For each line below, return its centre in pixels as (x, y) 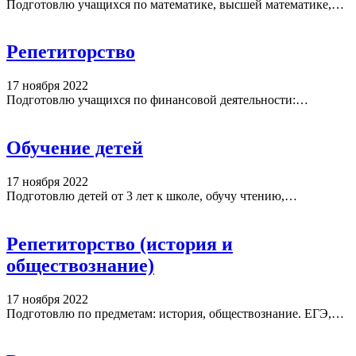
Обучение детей (75, 148)
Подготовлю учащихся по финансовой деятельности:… (157, 100)
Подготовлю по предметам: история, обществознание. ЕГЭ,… (175, 313)
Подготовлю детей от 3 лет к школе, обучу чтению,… (152, 196)
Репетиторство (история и (120, 244)
